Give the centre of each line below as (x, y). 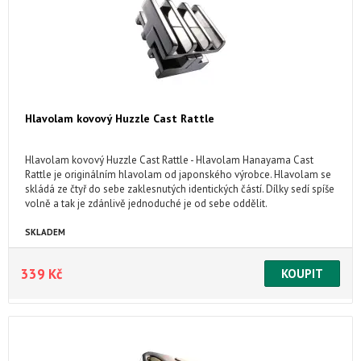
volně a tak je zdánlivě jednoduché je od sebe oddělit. (146, 203)
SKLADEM (45, 232)
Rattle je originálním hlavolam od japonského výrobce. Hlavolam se (178, 174)
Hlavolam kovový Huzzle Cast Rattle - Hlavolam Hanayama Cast (169, 160)
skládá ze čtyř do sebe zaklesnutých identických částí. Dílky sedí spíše (180, 189)
